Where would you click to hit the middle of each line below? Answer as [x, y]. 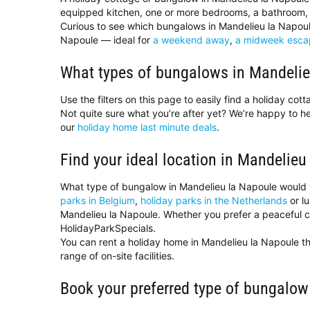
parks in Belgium [98, 201]
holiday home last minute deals [147, 127]
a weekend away [191, 40]
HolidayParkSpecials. [108, 228]
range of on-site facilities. [117, 256]
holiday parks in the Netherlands [214, 201]
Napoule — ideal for [107, 40]
